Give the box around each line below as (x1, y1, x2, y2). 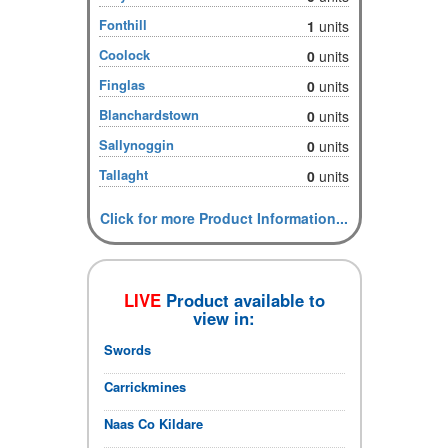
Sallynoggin (99, 134, 175, 154)
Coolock (99, 44, 151, 64)
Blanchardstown (99, 104, 200, 124)
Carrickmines (103, 376, 186, 396)
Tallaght (99, 164, 149, 184)
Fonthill (99, 14, 148, 34)
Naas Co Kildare (103, 413, 203, 433)
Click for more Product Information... (100, 207, 348, 228)
